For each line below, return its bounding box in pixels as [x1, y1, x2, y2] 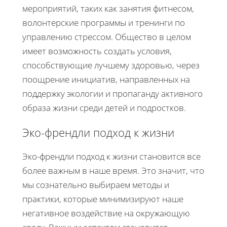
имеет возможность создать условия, [22, 45, 172, 57]
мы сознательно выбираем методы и [22, 179, 169, 191]
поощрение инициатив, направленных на [22, 73, 190, 86]
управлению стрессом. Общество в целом [22, 31, 191, 43]
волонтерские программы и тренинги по [22, 17, 185, 29]
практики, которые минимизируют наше [22, 193, 183, 205]
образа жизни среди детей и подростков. [22, 102, 186, 114]
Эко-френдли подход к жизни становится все [22, 150, 201, 163]
